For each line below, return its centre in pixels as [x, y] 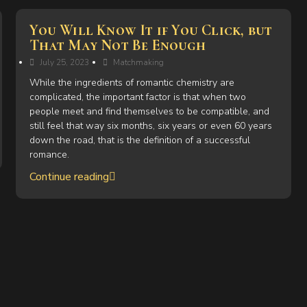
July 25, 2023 [65, 62]
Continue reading [70, 177]
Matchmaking [139, 62]
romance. [50, 155]
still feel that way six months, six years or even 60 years [151, 126]
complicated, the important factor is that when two [138, 97]
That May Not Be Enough [118, 45]
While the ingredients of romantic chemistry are [132, 83]
